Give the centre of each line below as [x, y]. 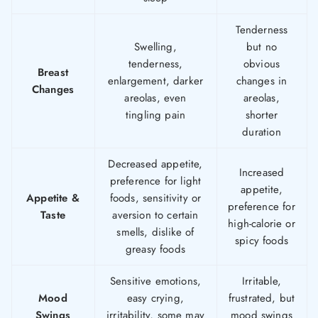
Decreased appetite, [155, 164]
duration [262, 132]
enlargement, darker [155, 81]
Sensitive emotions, [155, 281]
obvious [262, 64]
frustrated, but [262, 298]
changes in [262, 81]
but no [262, 47]
